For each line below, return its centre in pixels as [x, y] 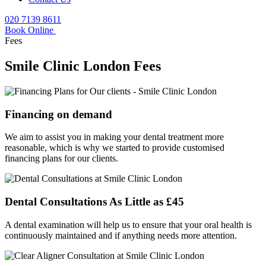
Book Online [30, 30]
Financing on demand [58, 114]
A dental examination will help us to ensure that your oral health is [128, 224]
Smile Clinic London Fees [83, 66]
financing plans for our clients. [61, 159]
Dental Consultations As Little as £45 [94, 201]
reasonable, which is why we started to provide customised [115, 148]
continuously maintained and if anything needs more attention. [121, 235]
